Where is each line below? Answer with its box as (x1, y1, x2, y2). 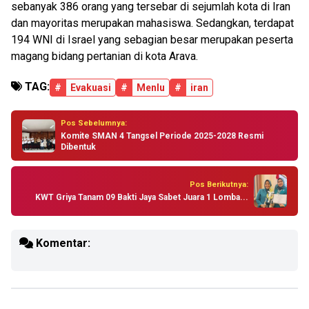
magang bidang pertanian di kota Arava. (11, 50, 198, 63)
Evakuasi (70, 82, 111, 93)
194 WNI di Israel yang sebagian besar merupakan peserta (11, 33, 293, 46)
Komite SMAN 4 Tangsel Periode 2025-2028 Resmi (61, 131, 263, 141)
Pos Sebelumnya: (61, 119, 127, 128)
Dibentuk (61, 142, 96, 152)
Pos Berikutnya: (190, 179, 248, 189)
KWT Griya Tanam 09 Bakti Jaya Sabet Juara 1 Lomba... (35, 192, 248, 202)
